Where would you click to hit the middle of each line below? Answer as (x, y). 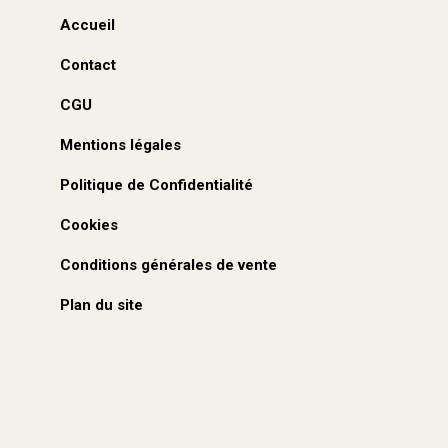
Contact (87, 65)
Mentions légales (120, 145)
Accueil (87, 25)
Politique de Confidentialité (156, 185)
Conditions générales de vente (168, 265)
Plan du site (101, 305)
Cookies (88, 225)
